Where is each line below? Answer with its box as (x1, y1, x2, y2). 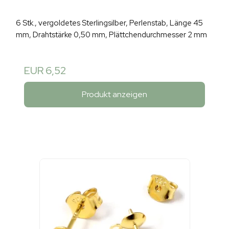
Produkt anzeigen (82, 88, 147, 100)
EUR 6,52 (24, 64, 66, 78)
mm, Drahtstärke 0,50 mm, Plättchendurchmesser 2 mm (16, 30, 207, 40)
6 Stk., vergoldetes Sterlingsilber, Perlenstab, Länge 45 (16, 18, 203, 29)
